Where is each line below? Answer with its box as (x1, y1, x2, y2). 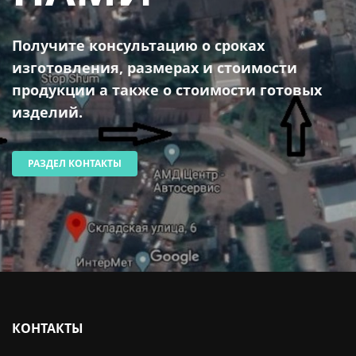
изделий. (12, 103, 83, 122)
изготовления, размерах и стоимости (12, 58, 297, 78)
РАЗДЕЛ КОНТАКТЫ (27, 157, 122, 171)
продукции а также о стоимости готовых (12, 80, 322, 100)
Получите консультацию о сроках (12, 36, 265, 56)
